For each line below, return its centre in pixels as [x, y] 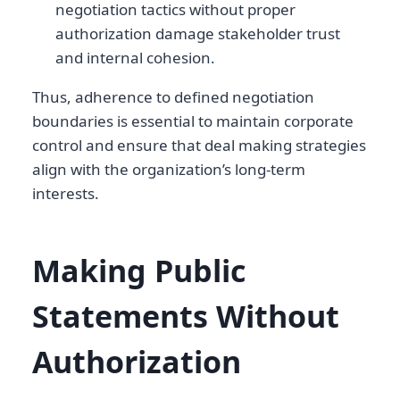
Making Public [139, 271]
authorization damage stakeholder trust [197, 34]
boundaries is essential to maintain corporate [193, 121]
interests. [66, 194]
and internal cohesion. [135, 58]
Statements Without [186, 317]
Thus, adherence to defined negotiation [173, 97]
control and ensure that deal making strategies [199, 146]
